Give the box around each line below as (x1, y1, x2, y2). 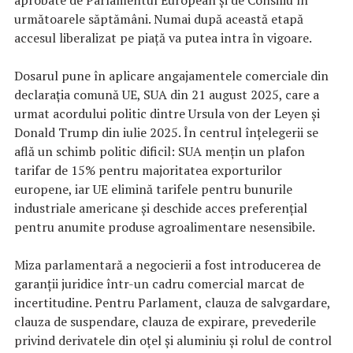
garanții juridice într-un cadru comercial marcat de (14, 274, 304, 292)
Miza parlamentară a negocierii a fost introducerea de (14, 255, 321, 273)
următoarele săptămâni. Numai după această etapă (14, 9, 303, 28)
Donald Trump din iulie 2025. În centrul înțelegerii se (14, 123, 318, 141)
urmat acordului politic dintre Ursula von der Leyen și (14, 104, 320, 122)
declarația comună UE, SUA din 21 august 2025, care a (14, 85, 319, 103)
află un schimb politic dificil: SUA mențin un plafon (14, 142, 305, 160)
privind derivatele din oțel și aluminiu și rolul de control (14, 331, 332, 349)
